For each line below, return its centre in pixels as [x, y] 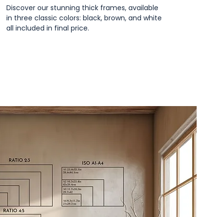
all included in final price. [48, 28]
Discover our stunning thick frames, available [82, 8]
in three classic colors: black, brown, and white [84, 18]
